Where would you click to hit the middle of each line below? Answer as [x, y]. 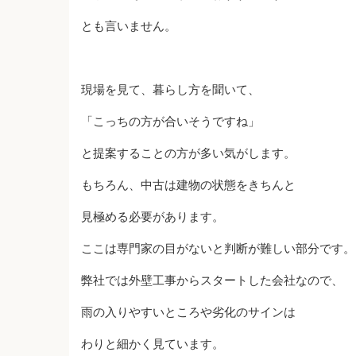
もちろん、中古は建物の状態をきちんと [188, 185]
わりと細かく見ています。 [153, 344]
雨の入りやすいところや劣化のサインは [188, 312]
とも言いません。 [129, 26]
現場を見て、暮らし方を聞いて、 [170, 89]
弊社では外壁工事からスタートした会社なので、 [212, 280]
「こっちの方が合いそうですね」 [170, 121]
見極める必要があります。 [153, 217]
